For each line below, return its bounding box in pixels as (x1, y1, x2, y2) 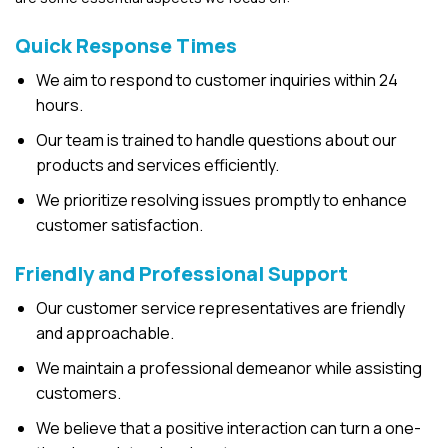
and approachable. (35, 321, 174, 344)
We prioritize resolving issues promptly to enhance (35, 188, 407, 211)
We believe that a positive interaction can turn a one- (35, 416, 421, 439)
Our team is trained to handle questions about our (35, 128, 397, 151)
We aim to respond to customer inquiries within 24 (35, 68, 398, 91)
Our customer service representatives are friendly (35, 296, 405, 319)
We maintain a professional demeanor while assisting (35, 356, 422, 379)
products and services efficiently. (35, 153, 279, 176)
